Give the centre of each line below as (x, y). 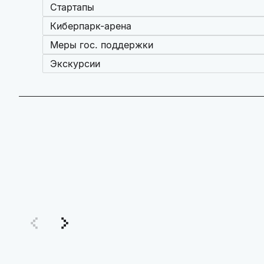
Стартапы (72, 7)
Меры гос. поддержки (102, 45)
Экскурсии (75, 64)
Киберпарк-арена (91, 26)
